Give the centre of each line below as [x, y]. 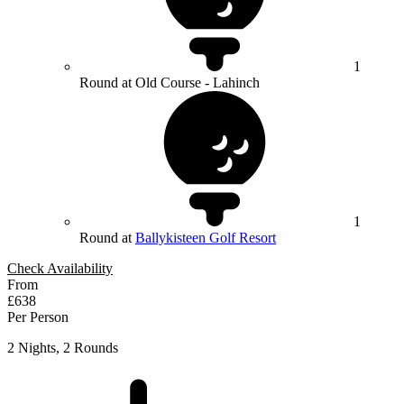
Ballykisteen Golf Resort [206, 238]
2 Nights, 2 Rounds [63, 348]
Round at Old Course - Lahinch [170, 83]
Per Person [38, 317]
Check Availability [60, 269]
